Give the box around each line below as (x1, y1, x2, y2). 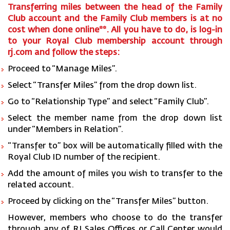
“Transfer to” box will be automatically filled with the (8, 142, 222, 151)
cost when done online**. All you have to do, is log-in (8, 26, 222, 35)
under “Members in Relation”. (8, 126, 123, 135)
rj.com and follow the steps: (8, 49, 120, 57)
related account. (8, 181, 74, 190)
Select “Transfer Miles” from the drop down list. (8, 82, 197, 90)
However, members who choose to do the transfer (8, 214, 222, 223)
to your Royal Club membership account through (8, 37, 222, 46)
